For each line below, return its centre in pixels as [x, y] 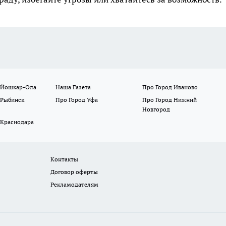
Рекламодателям [75, 185]
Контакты [65, 159]
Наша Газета [73, 87]
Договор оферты [74, 172]
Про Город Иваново [170, 87]
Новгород [156, 109]
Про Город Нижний [169, 100]
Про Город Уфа [77, 100]
